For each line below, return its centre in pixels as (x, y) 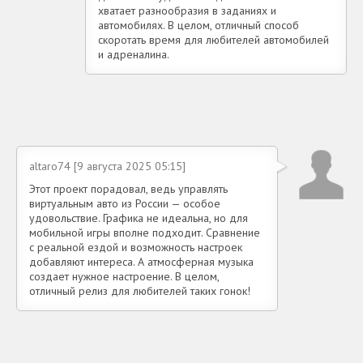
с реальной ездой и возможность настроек (136, 248)
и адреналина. (134, 55)
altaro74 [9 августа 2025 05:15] (107, 167)
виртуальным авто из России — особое (125, 204)
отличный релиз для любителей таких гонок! (140, 291)
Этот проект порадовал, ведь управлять (128, 189)
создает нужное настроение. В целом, (124, 277)
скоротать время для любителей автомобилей (214, 40)
